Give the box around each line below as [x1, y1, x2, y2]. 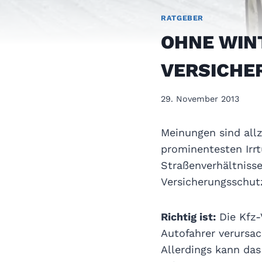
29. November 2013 [161, 94, 239, 104]
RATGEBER [161, 13, 204, 23]
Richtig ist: [161, 210, 216, 223]
